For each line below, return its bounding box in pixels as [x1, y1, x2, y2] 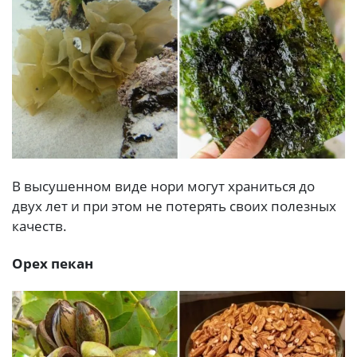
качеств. [12, 216, 67, 235]
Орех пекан [12, 254, 93, 273]
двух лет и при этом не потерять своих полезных [12, 196, 336, 215]
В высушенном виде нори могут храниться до [12, 176, 315, 195]
